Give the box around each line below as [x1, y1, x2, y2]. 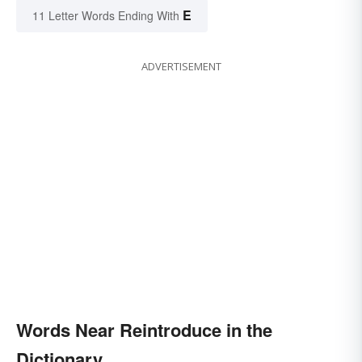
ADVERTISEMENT [141, 58, 221, 74]
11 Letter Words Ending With [32, 6, 179, 23]
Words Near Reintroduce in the [16, 316, 272, 343]
